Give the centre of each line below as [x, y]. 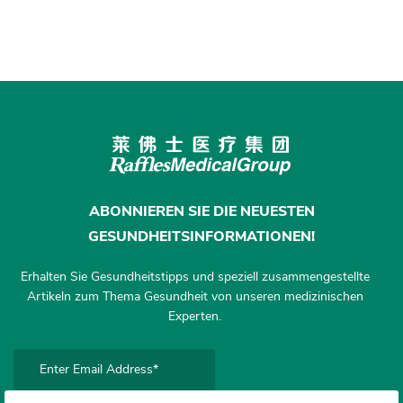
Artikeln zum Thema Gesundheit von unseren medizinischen [195, 296]
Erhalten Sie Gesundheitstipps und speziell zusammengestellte [195, 276]
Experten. [195, 316]
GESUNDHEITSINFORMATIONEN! [201, 236]
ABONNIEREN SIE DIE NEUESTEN [201, 211]
